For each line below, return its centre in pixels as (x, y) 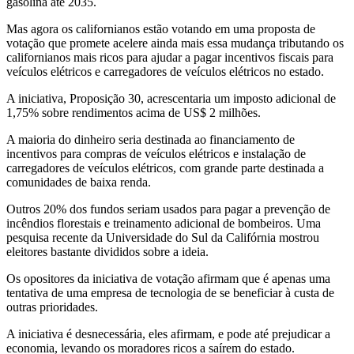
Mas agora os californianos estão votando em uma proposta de (161, 28)
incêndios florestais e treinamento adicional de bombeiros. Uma (164, 223)
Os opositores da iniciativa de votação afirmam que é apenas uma (168, 278)
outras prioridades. (52, 307)
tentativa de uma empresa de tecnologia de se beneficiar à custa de (170, 292)
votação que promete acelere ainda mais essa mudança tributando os (175, 43)
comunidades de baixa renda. (79, 182)
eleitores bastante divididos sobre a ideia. (107, 251)
